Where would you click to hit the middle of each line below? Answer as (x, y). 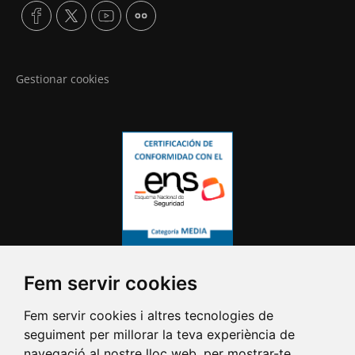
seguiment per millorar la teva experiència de (159, 334)
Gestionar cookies (63, 79)
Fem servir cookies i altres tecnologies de (149, 315)
